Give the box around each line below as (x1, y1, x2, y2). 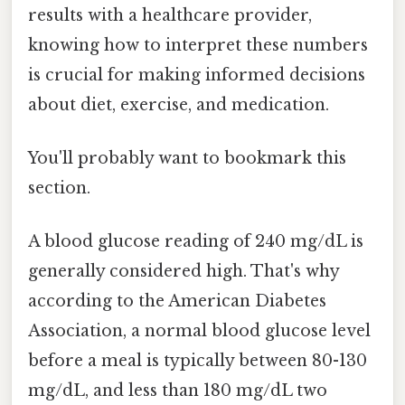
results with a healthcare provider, (28, 5, 312, 25)
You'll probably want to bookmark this (28, 147, 346, 168)
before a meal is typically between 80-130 (28, 351, 367, 372)
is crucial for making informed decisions (28, 64, 365, 85)
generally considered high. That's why (28, 261, 339, 282)
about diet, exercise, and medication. (28, 94, 329, 115)
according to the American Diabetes (28, 291, 326, 312)
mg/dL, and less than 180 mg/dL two (28, 381, 327, 401)
